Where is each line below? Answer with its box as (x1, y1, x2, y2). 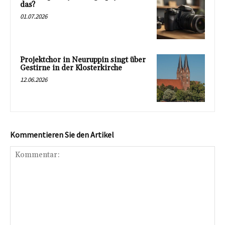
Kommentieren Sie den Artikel (10, 130, 114, 140)
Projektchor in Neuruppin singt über (20, 55, 146, 65)
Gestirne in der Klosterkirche (20, 63, 122, 73)
